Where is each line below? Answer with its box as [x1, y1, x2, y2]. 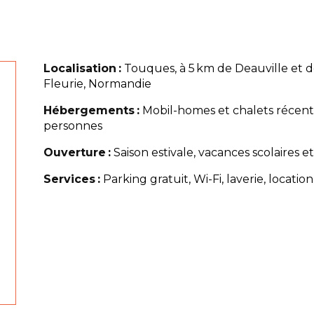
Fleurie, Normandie [43, 77, 151, 90]
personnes [43, 119, 102, 132]
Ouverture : [43, 146, 111, 159]
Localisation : [43, 62, 121, 75]
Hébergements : [43, 104, 139, 117]
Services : [43, 172, 100, 186]
